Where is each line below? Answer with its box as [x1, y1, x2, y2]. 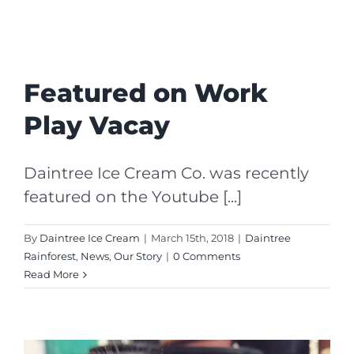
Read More [24, 267, 79, 281]
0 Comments [173, 249, 240, 262]
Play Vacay [24, 109, 170, 141]
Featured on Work [24, 77, 268, 108]
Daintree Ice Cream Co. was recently [24, 163, 309, 183]
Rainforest [24, 249, 76, 262]
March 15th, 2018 [151, 231, 234, 244]
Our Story [114, 249, 162, 262]
